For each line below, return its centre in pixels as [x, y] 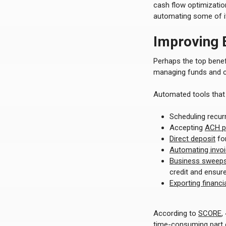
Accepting [187, 128]
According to [176, 213]
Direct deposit [192, 139]
